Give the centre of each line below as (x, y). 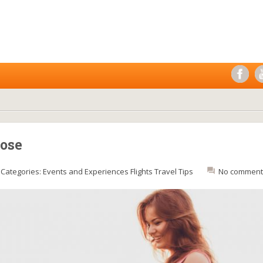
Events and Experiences (86, 171)
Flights (141, 171)
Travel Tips (174, 171)
